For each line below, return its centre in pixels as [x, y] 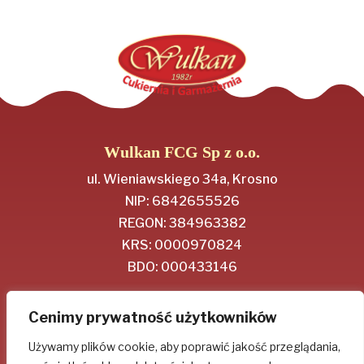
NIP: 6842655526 [182, 201]
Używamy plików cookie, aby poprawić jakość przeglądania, [184, 347]
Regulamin [182, 310]
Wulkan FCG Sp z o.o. [182, 152]
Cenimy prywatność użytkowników [153, 317]
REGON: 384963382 [182, 223]
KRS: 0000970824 [182, 245]
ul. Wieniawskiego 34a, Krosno [182, 179]
